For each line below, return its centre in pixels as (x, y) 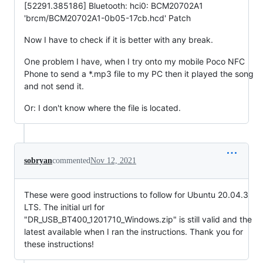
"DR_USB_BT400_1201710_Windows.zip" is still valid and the (138, 220)
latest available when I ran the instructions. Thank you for (134, 232)
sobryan (38, 161)
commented (71, 161)
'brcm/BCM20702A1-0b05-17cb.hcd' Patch (107, 18)
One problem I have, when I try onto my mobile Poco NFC (134, 62)
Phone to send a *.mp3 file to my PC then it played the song (139, 74)
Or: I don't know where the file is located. (102, 108)
